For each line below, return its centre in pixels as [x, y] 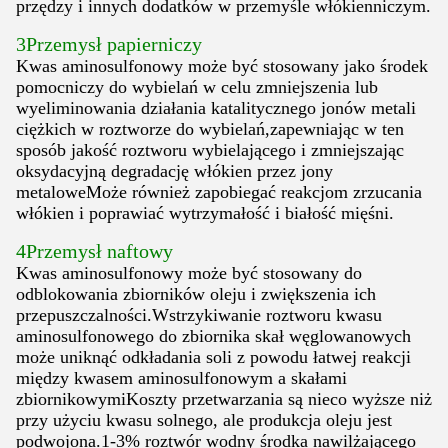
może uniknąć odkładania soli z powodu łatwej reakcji [213, 357]
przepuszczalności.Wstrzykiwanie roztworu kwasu [199, 315]
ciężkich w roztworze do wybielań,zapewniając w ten [210, 129]
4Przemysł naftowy [94, 251]
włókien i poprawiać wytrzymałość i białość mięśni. [205, 213]
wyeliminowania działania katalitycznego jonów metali [216, 108]
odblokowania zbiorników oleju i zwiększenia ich [196, 294]
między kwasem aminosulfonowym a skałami [181, 378]
